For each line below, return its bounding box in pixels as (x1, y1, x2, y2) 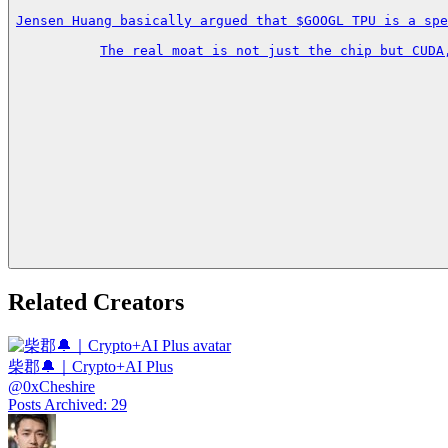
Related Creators (8, 289, 184, 316)
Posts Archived (8, 396, 103, 413)
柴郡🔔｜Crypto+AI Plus (8, 358, 173, 375)
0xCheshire (23, 378, 95, 395)
